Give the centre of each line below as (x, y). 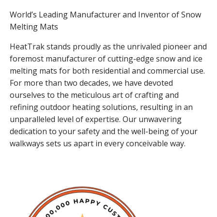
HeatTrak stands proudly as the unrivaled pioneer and (108, 46)
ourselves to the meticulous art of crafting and (94, 95)
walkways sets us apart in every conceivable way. (98, 143)
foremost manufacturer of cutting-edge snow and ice (106, 58)
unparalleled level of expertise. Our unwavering (96, 119)
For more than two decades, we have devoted (91, 83)
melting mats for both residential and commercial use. (107, 70)
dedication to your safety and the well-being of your (104, 131)
